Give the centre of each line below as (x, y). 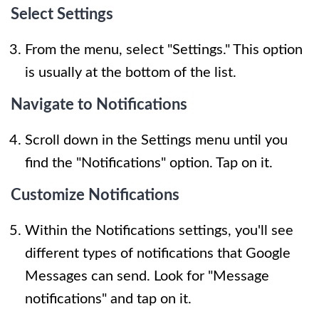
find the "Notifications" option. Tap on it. (149, 163)
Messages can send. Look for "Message (147, 276)
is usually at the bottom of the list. (131, 72)
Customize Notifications (95, 195)
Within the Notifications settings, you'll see (159, 230)
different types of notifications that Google (158, 253)
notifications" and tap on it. (108, 299)
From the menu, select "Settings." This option (164, 49)
